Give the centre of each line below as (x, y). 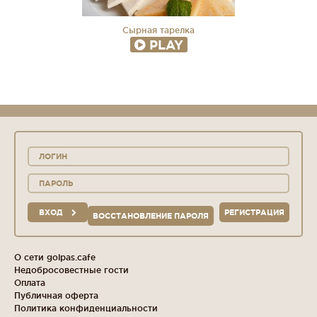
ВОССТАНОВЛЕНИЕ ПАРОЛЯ (151, 216)
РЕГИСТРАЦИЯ (254, 213)
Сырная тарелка (158, 30)
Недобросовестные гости (71, 270)
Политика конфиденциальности (86, 309)
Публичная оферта (56, 296)
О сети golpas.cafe (55, 258)
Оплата (30, 283)
